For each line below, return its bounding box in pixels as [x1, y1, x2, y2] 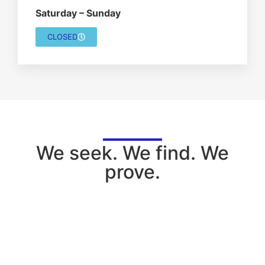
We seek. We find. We [36, 141, 229, 164]
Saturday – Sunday [35, 7, 121, 19]
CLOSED [47, 31, 77, 41]
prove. [105, 160, 160, 183]
